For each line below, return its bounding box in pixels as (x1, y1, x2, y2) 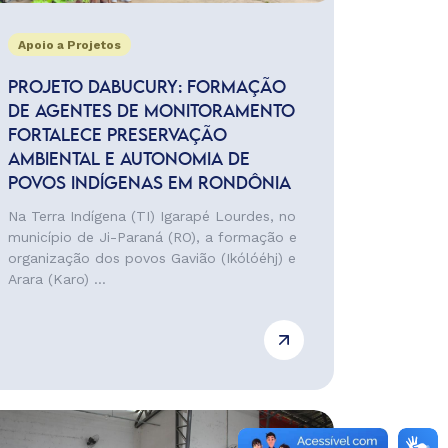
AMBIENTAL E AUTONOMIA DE (7, 152, 250, 168)
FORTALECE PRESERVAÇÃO (7, 128, 227, 144)
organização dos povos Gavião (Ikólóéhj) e (7, 250, 296, 266)
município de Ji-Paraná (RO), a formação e (7, 229, 297, 245)
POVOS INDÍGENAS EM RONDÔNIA (7, 176, 291, 192)
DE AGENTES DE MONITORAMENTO (7, 104, 295, 120)
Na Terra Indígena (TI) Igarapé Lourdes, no (7, 208, 296, 224)
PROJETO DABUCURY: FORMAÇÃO (7, 80, 286, 96)
